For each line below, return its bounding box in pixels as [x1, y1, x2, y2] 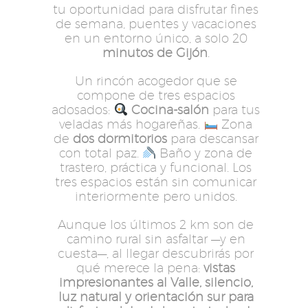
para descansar [166, 131, 258, 146]
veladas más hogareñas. [59, 116, 204, 131]
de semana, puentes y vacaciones [55, 16, 256, 31]
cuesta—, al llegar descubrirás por [58, 245, 254, 261]
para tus [208, 102, 260, 117]
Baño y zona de [156, 145, 253, 160]
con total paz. [58, 145, 142, 160]
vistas [203, 260, 235, 275]
